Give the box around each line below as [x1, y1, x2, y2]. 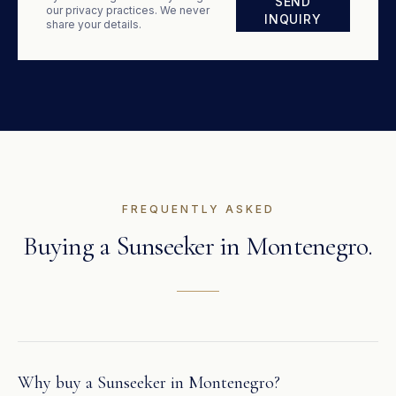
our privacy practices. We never [46, 4, 209, 17]
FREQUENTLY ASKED [121, 202, 275, 216]
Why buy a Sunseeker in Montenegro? [18, 372, 280, 393]
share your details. [46, 18, 141, 31]
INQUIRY [264, 11, 322, 27]
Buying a [23, 230, 116, 263]
